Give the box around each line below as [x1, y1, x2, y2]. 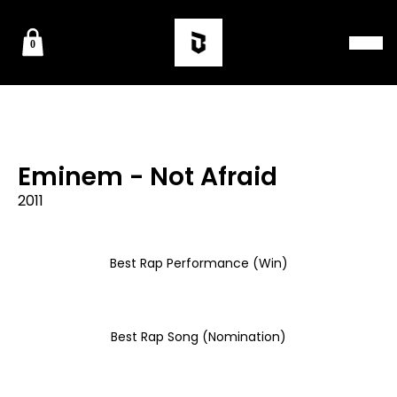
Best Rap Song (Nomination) [111, 328, 286, 346]
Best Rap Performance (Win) [109, 254, 288, 272]
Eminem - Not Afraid [18, 160, 277, 194]
